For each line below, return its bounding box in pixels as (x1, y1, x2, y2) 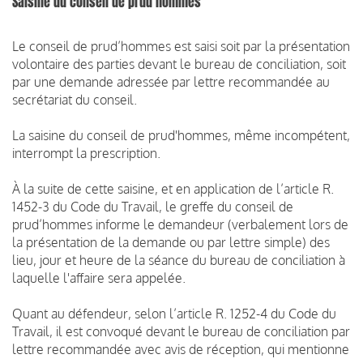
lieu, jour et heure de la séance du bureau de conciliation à (12, 251, 345, 268)
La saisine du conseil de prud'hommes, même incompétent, (12, 126, 350, 143)
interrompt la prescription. (12, 144, 160, 161)
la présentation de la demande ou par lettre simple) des (12, 233, 330, 250)
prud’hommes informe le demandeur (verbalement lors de (12, 216, 348, 233)
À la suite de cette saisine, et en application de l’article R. (12, 180, 334, 197)
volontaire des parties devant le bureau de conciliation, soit (12, 55, 346, 72)
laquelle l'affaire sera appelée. (12, 269, 186, 286)
